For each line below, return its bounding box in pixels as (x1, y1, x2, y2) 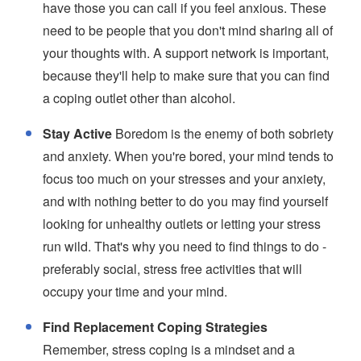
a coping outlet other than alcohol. (43, 89, 235, 107)
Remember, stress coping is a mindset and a (43, 340, 295, 359)
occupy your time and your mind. (43, 282, 227, 301)
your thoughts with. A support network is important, (43, 44, 329, 62)
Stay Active (43, 124, 112, 143)
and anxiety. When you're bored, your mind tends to (43, 147, 334, 165)
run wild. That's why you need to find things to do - (43, 237, 326, 255)
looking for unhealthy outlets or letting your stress (43, 214, 321, 233)
